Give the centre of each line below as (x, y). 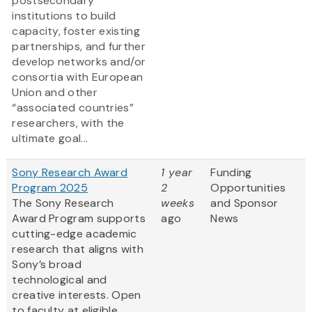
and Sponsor (244, 203)
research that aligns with (78, 249)
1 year (177, 173)
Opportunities (248, 188)
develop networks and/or (79, 62)
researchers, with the (68, 123)
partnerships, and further (79, 47)
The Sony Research (63, 203)
